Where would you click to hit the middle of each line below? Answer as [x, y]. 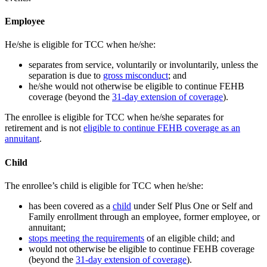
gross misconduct [136, 76]
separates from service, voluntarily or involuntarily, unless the [143, 65]
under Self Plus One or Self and [192, 206]
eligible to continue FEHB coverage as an [162, 128]
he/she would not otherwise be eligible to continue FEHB [136, 86]
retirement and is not [44, 128]
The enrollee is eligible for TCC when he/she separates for [114, 117]
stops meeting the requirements [86, 238]
